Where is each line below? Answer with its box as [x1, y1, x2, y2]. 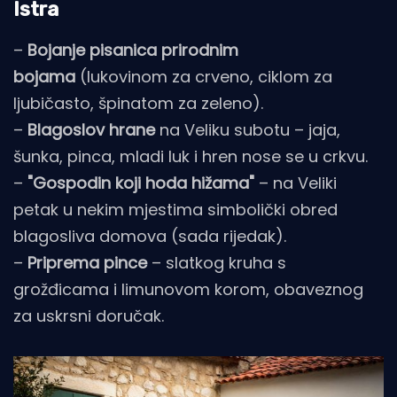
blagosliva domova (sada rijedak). [13, 224, 286, 247]
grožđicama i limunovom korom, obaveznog [13, 277, 363, 300]
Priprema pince [27, 251, 147, 274]
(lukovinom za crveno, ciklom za [75, 65, 332, 88]
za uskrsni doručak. [13, 304, 164, 327]
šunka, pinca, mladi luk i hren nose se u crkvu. [13, 144, 368, 167]
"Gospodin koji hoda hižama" [27, 171, 254, 194]
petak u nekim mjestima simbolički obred [13, 198, 338, 221]
